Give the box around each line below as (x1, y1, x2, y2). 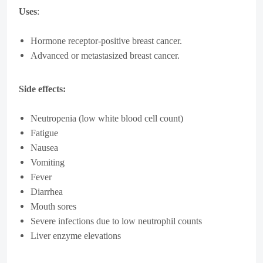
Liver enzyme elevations (31, 230, 121, 241)
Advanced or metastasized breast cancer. (31, 50, 180, 60)
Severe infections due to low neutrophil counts (31, 215, 202, 226)
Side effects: (19, 83, 66, 94)
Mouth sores (31, 201, 76, 211)
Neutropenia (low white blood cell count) (31, 113, 183, 123)
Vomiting (31, 157, 65, 167)
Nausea (31, 142, 58, 153)
